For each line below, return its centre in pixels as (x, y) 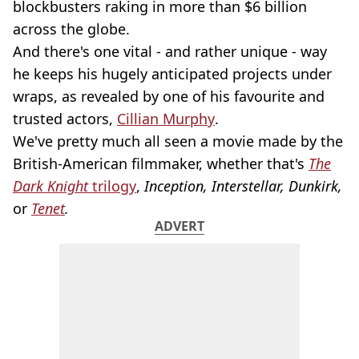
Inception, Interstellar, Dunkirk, (243, 186)
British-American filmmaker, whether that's (161, 163)
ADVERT (179, 226)
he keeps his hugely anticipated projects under (172, 74)
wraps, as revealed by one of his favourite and (169, 96)
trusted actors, (65, 119)
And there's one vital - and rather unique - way (170, 51)
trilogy (114, 186)
